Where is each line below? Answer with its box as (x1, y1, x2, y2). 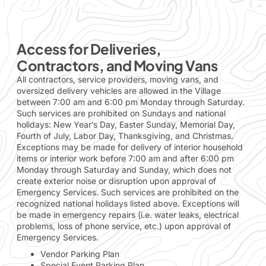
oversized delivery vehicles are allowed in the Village (17, 85, 221, 96)
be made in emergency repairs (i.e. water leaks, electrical (17, 210, 239, 220)
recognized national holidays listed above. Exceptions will (17, 198, 239, 209)
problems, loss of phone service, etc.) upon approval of (17, 221, 231, 232)
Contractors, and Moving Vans (17, 56, 217, 75)
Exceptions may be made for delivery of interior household (17, 142, 243, 153)
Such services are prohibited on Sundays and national (17, 108, 226, 119)
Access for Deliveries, (17, 40, 161, 58)
